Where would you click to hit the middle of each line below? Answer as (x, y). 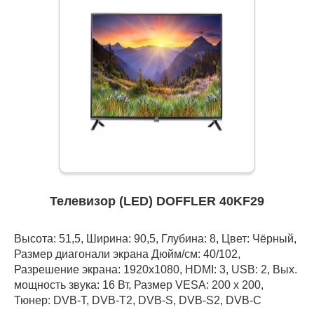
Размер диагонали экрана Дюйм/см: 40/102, (127, 254)
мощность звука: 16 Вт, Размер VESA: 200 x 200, (139, 285)
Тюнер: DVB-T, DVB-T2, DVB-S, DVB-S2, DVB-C (138, 300)
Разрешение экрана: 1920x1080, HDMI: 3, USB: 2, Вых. (156, 269)
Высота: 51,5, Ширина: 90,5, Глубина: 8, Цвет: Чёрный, (155, 239)
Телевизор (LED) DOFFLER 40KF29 (157, 202)
